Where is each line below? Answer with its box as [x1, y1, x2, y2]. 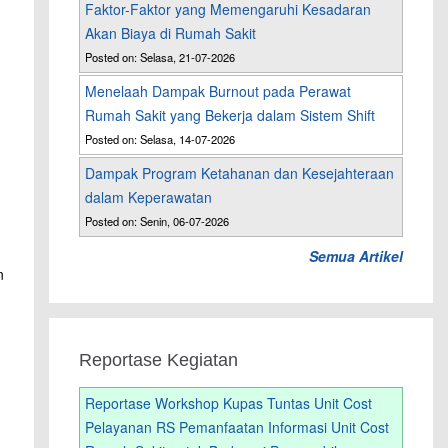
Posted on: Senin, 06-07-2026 [85, 213, 230, 230]
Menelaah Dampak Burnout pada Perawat [85, 81, 352, 102]
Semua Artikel [308, 246, 403, 267]
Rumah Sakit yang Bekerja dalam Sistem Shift [85, 105, 376, 126]
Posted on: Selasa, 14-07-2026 [85, 131, 236, 148]
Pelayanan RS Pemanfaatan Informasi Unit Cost [85, 417, 390, 438]
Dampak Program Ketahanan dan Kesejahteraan [85, 163, 395, 184]
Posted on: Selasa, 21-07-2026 [85, 49, 236, 66]
